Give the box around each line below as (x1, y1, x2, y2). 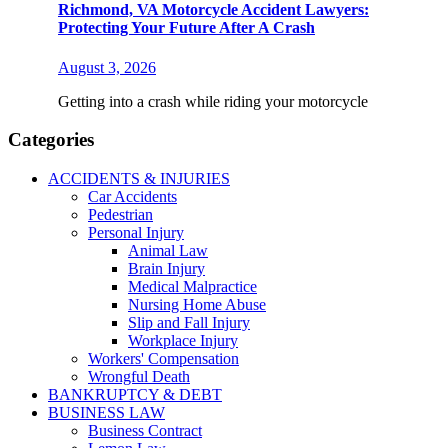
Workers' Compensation (88, 350, 239, 368)
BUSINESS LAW (48, 404, 165, 422)
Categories (8, 129, 94, 151)
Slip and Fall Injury (128, 314, 250, 332)
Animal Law (128, 242, 208, 260)
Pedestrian (88, 206, 153, 224)
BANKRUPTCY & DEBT (48, 386, 222, 404)
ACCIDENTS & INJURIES (48, 170, 230, 188)
